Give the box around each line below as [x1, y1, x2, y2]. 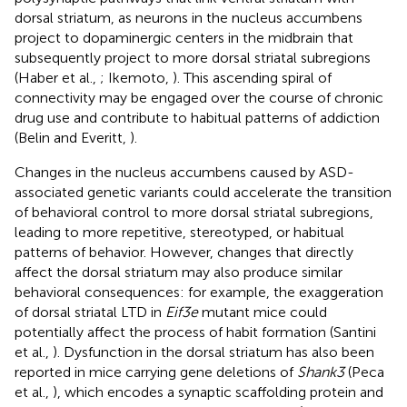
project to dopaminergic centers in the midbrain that [15, 28, 353, 46]
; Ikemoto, [100, 68, 173, 86]
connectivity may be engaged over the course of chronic [15, 88, 383, 106]
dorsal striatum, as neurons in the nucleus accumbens [15, 8, 362, 26]
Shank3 [297, 362, 344, 381]
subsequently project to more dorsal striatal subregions [15, 48, 371, 66]
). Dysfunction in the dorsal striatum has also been [53, 342, 374, 361]
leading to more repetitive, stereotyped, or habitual [15, 223, 344, 241]
